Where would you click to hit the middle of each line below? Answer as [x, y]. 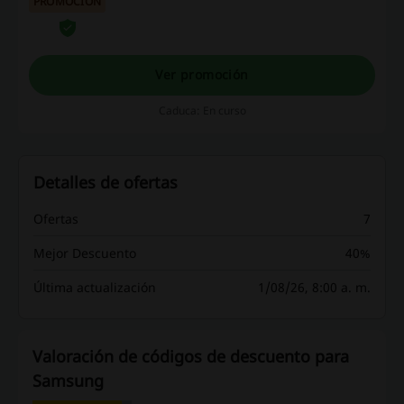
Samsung [68, 380]
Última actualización [95, 287]
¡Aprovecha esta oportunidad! [188, 16]
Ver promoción [202, 75]
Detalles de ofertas [106, 182]
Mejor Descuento [85, 252]
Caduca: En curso [202, 110]
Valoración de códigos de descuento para [191, 356]
